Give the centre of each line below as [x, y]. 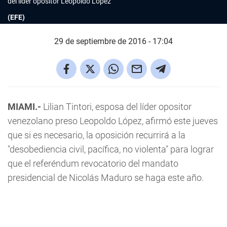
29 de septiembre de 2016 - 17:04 [113, 41]
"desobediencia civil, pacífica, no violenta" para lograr [111, 149]
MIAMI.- [24, 107]
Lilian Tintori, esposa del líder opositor [116, 107]
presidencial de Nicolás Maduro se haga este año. [106, 178]
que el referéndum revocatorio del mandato [93, 163]
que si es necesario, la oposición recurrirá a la [97, 135]
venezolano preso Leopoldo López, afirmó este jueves [113, 121]
